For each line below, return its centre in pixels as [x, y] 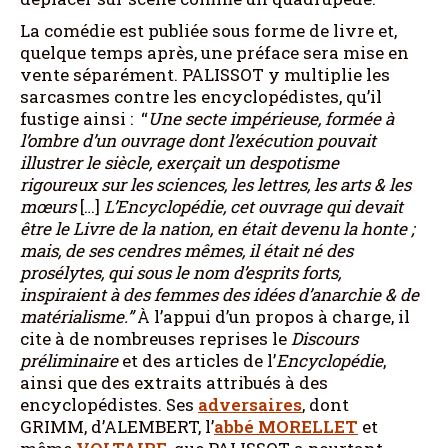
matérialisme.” [76, 316]
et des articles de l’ [197, 360]
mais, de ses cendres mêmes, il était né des [186, 250]
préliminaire [69, 360]
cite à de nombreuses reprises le [155, 338]
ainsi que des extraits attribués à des [174, 382]
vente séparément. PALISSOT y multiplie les [205, 74]
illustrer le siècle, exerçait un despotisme [179, 162]
